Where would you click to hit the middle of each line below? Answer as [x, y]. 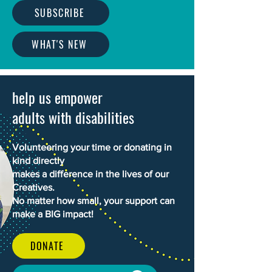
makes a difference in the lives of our [90, 174]
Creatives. [33, 187]
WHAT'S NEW [59, 44]
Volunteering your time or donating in [92, 147]
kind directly [38, 161]
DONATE [47, 246]
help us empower [57, 97]
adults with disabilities [73, 117]
